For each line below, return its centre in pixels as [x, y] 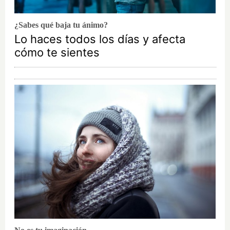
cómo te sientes [57, 52]
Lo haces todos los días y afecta [100, 39]
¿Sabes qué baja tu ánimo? [61, 25]
